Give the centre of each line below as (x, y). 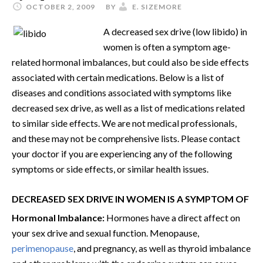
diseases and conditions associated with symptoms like (122, 92)
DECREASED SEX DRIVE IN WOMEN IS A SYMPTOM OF (130, 199)
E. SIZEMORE (157, 7)
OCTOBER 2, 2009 (60, 7)
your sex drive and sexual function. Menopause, (105, 233)
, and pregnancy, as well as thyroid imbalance (162, 248)
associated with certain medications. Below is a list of (118, 77)
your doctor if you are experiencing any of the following (122, 154)
